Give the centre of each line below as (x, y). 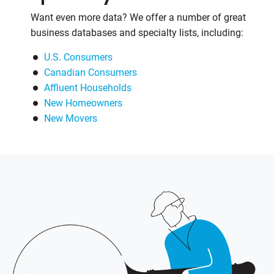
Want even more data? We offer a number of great (138, 17)
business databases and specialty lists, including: (137, 33)
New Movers (71, 118)
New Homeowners (83, 103)
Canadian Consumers (91, 72)
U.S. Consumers (78, 57)
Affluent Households (88, 88)
